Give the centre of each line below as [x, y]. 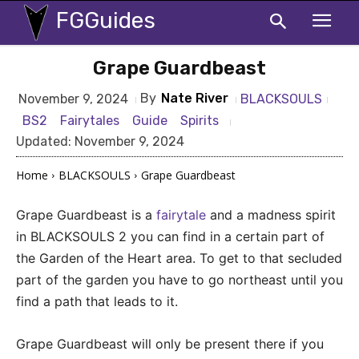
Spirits [200, 121]
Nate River [195, 98]
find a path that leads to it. [97, 301]
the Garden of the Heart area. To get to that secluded [179, 258]
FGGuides [106, 20]
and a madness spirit [271, 214]
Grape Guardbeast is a [86, 214]
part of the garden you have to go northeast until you [179, 279]
